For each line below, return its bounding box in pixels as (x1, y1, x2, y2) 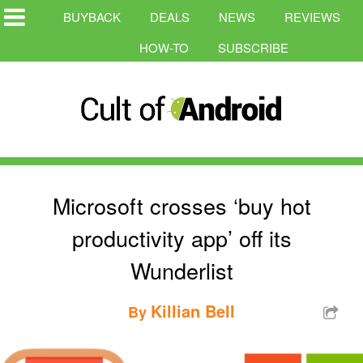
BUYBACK (63, 8, 121, 25)
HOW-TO (139, 39, 189, 56)
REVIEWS (284, 8, 340, 25)
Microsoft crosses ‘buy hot (52, 189, 311, 221)
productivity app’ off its (71, 221, 292, 254)
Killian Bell (151, 298, 235, 322)
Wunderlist (130, 254, 233, 286)
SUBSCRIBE (218, 39, 288, 56)
